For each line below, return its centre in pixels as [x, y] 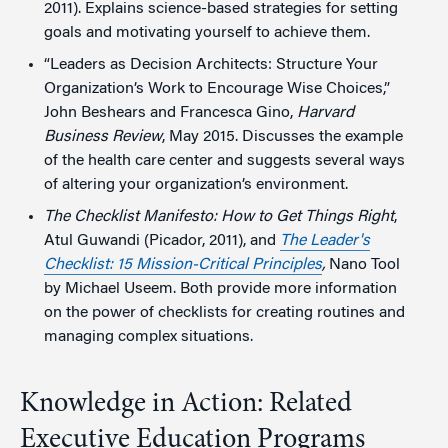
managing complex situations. [148, 336]
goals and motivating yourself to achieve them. [207, 32]
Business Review [103, 136]
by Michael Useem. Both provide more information [220, 288]
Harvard [325, 112]
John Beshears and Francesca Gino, [170, 112]
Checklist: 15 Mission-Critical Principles [183, 264]
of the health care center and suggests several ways [224, 160]
